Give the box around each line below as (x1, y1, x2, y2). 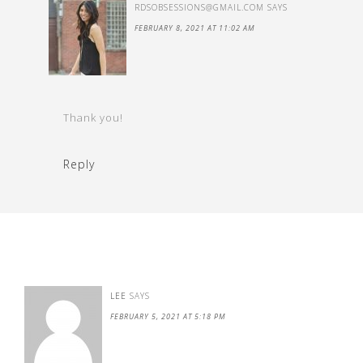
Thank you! (63, 110, 123, 125)
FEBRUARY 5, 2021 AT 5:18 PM (110, 311, 226, 322)
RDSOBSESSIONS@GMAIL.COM (135, 2, 264, 13)
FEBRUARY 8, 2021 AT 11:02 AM (135, 23, 255, 33)
